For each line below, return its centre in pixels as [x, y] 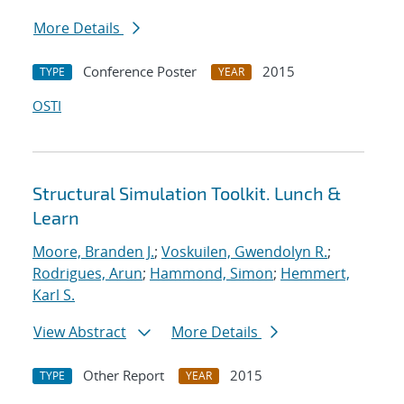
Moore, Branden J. [93, 252]
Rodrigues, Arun [87, 274]
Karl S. [54, 295]
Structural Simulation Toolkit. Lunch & [187, 193]
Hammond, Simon [211, 274]
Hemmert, [315, 274]
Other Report [124, 376]
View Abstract [80, 332]
